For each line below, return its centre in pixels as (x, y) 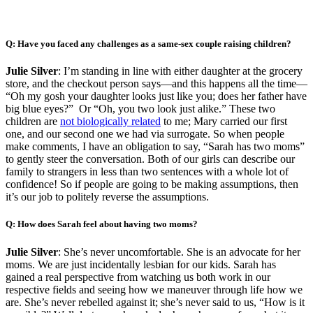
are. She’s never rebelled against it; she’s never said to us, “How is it (155, 302)
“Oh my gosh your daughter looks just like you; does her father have (156, 96)
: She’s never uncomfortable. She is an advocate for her (179, 252)
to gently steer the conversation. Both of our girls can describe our (150, 159)
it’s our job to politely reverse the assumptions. (107, 197)
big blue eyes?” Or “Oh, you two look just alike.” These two (140, 109)
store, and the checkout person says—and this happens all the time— (156, 84)
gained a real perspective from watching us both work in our (138, 277)
